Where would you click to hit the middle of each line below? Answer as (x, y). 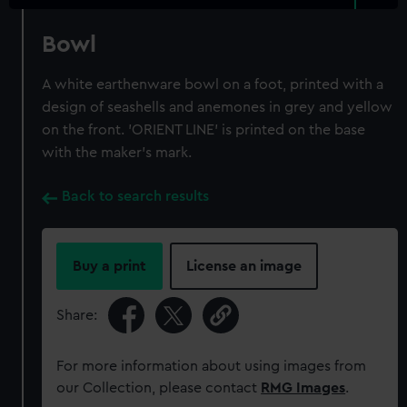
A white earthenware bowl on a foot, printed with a (213, 84)
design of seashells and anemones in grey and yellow (218, 107)
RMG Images (303, 388)
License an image (244, 266)
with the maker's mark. (117, 153)
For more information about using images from (212, 366)
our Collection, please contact (159, 388)
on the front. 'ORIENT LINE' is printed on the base (204, 130)
